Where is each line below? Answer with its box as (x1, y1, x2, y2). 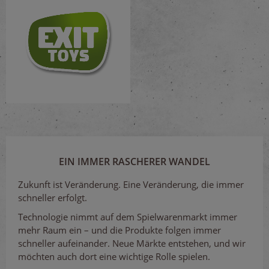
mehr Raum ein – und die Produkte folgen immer (18, 224, 221, 236)
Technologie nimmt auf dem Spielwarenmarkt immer (18, 211, 237, 223)
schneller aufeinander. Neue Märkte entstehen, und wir (18, 237, 246, 249)
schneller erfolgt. (18, 192, 87, 204)
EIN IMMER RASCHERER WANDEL (59, 155, 210, 168)
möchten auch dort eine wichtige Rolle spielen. (18, 250, 210, 262)
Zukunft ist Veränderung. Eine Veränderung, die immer (18, 178, 244, 190)
